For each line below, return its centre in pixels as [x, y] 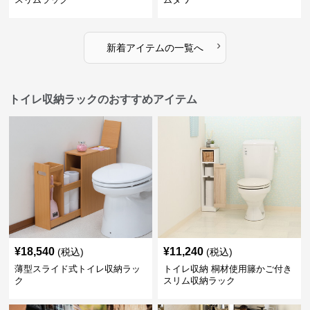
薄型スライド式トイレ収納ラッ [78, 269]
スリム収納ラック [199, 281]
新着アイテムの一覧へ [155, 48]
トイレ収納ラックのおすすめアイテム [103, 99]
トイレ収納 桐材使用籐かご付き [227, 269]
